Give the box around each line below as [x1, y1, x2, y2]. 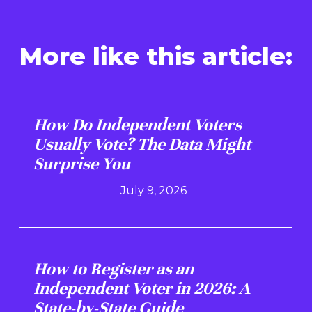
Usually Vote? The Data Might [33, 134, 251, 155]
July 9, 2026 [120, 184, 187, 198]
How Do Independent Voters [33, 114, 242, 136]
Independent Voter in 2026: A [33, 278, 250, 299]
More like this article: [19, 40, 292, 71]
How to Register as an [33, 258, 194, 280]
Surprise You [33, 153, 130, 175]
